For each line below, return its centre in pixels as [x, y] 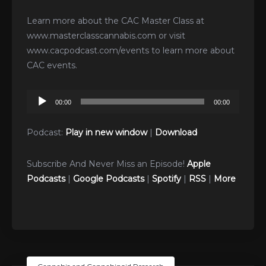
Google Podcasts [109, 179]
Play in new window [106, 133]
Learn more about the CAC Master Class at [115, 21]
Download [176, 133]
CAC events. [52, 66]
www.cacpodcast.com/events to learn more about [131, 51]
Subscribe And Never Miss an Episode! [107, 164]
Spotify [167, 179]
